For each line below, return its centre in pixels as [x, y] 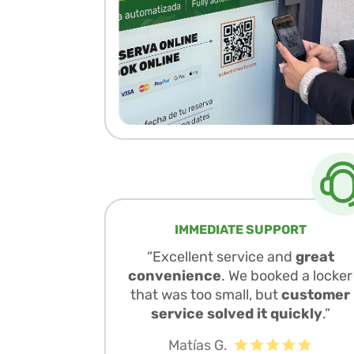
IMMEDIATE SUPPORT [240, 229]
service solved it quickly [236, 313]
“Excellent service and [221, 256]
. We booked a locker [287, 275]
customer [316, 294]
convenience [175, 275]
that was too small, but [206, 294]
